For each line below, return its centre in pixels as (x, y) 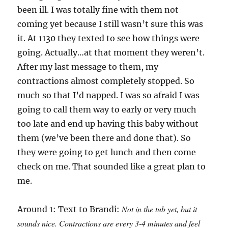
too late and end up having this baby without (108, 123)
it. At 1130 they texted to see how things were (109, 38)
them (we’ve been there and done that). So (104, 138)
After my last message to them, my (88, 66)
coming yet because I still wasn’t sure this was (110, 24)
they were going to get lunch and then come (107, 152)
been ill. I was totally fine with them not (98, 9)
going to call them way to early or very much (107, 109)
